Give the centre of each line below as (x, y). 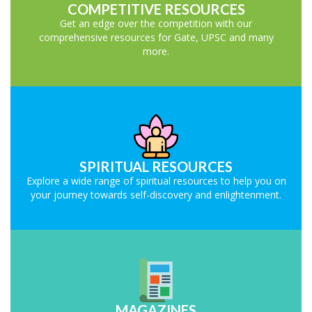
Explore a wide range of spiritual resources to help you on (156, 181)
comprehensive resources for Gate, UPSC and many (156, 37)
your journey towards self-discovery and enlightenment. (156, 195)
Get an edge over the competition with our (156, 23)
